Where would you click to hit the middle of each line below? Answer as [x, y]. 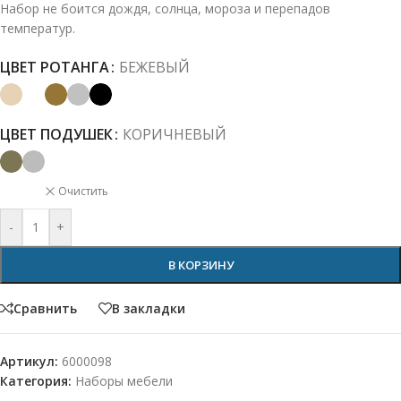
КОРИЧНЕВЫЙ [175, 135]
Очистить [83, 192]
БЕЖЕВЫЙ [154, 68]
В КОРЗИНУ [200, 265]
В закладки [149, 308]
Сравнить [45, 308]
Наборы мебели [124, 381]
